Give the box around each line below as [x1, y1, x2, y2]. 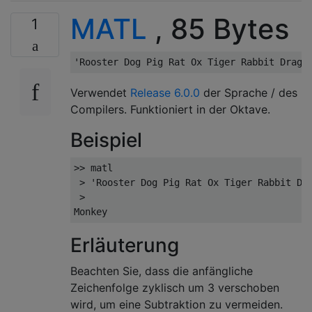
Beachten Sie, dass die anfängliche [70, 264, 253, 278]
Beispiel [70, 128, 142, 152]
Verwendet [70, 86, 130, 100]
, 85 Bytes [147, 12, 289, 46]
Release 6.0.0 [130, 86, 200, 100]
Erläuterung [70, 233, 179, 257]
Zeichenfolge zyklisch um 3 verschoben [70, 281, 279, 295]
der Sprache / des [200, 86, 297, 100]
